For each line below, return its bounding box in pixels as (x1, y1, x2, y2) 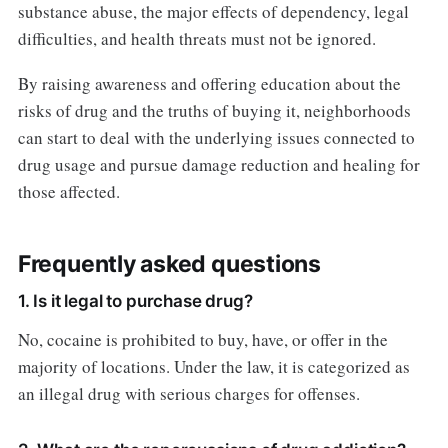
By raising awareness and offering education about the (17, 71, 401, 95)
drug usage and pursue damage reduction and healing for (17, 152, 420, 176)
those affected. (17, 179, 120, 203)
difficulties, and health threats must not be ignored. (17, 27, 376, 51)
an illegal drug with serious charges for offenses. (17, 381, 360, 405)
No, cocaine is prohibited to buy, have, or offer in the (17, 327, 388, 351)
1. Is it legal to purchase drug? (17, 290, 253, 311)
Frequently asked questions (17, 249, 321, 278)
